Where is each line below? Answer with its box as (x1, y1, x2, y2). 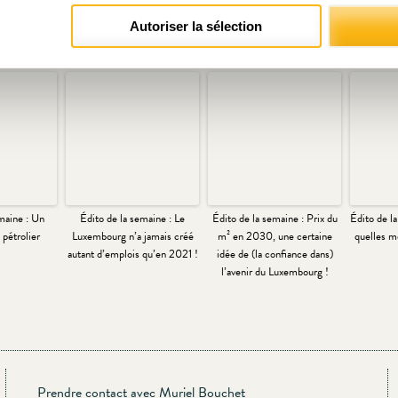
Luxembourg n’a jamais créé (71, 227, 194, 246)
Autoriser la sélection (130, 18, 263, 34)
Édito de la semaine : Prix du (211, 210, 338, 228)
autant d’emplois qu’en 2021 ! (67, 245, 198, 264)
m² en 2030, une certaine (217, 227, 332, 246)
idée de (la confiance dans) (216, 245, 333, 264)
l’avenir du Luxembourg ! (220, 263, 329, 282)
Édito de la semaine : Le (80, 210, 185, 228)
